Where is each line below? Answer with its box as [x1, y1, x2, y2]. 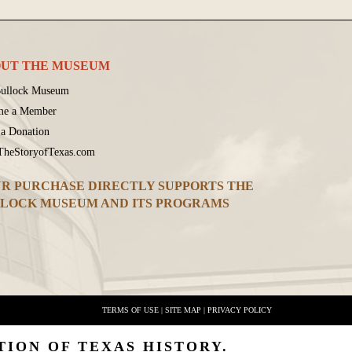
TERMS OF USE [102, 306, 159, 315]
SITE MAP [165, 306, 201, 315]
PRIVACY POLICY [207, 306, 272, 315]
